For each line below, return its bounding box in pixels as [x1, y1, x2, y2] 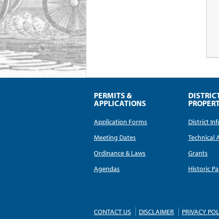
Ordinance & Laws [94, 149, 146, 158]
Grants [188, 149, 208, 158]
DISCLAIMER [139, 207, 174, 217]
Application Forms [94, 117, 147, 127]
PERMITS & [94, 90, 132, 101]
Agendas [94, 164, 120, 174]
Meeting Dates [94, 133, 136, 142]
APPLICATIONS [94, 98, 146, 109]
